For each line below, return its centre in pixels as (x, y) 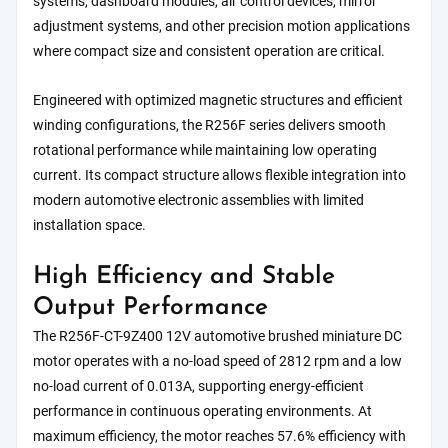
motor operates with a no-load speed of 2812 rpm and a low (217, 361)
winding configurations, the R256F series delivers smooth (209, 125)
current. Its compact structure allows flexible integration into (219, 175)
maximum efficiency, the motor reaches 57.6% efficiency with (219, 436)
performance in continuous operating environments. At (202, 411)
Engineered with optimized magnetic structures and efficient (218, 100)
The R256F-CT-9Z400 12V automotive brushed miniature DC (217, 336)
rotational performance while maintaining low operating (205, 150)
